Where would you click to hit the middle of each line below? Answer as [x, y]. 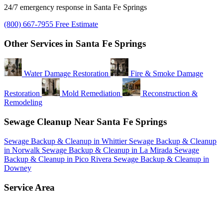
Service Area [29, 187]
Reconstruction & [170, 94]
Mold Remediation [91, 94]
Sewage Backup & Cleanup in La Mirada [108, 150]
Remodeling [23, 103]
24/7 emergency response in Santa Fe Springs [75, 7]
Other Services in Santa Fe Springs [75, 43]
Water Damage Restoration [66, 74]
